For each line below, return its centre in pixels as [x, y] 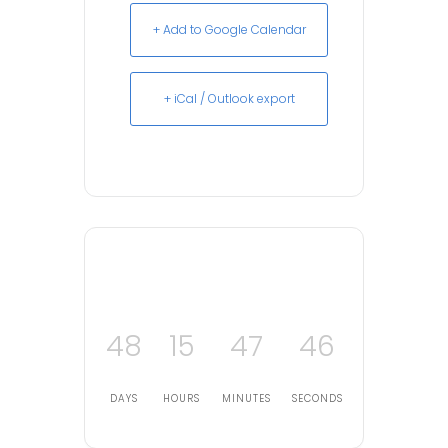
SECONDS [317, 399]
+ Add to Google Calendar [229, 30]
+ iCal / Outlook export [229, 99]
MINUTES [246, 399]
